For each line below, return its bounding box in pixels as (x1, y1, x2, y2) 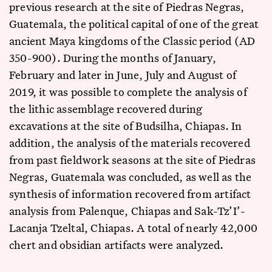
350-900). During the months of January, (9, 50, 216, 65)
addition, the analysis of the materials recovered (9, 135, 250, 150)
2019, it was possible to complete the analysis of (9, 84, 247, 99)
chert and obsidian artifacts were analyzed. (9, 237, 224, 252)
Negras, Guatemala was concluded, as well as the (9, 169, 252, 184)
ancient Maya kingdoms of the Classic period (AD (9, 33, 256, 48)
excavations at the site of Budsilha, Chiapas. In (9, 118, 242, 133)
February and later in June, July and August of (9, 67, 237, 82)
